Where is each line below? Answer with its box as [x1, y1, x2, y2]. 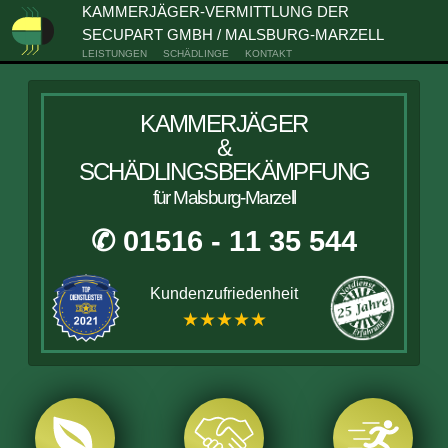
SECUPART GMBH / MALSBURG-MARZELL [81, 26, 384, 43]
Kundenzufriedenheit [150, 285, 298, 302]
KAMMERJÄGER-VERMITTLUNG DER [81, 3, 349, 20]
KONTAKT [244, 48, 292, 59]
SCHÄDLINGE [162, 48, 229, 59]
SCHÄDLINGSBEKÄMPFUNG [78, 158, 370, 185]
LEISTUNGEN [81, 48, 147, 59]
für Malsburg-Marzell [152, 187, 296, 208]
